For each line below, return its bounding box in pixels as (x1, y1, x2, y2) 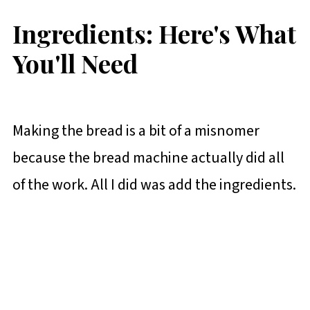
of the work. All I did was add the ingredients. (12, 174, 296, 197)
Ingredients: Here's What (12, 16, 296, 50)
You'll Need (12, 46, 138, 80)
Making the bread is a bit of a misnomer (12, 120, 259, 143)
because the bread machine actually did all (12, 147, 284, 170)
